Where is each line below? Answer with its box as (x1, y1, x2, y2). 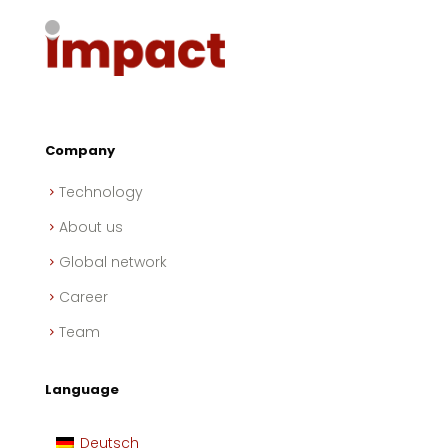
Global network (59, 252, 167, 272)
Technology (59, 182, 143, 202)
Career (59, 287, 108, 307)
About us (59, 217, 123, 237)
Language (45, 380, 119, 399)
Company (45, 141, 115, 160)
